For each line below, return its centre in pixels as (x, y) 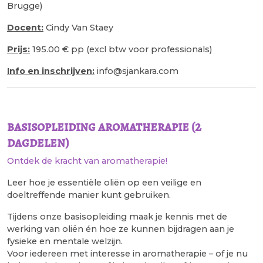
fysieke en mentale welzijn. (65, 241)
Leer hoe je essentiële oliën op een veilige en (104, 182)
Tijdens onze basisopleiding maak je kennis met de (117, 216)
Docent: (25, 27)
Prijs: (18, 49)
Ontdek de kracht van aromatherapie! (87, 161)
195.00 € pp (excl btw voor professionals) (121, 49)
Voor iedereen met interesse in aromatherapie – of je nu (127, 253)
